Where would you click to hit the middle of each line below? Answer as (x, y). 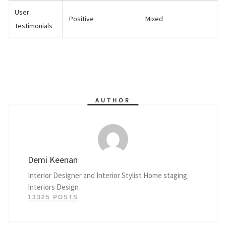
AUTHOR (113, 100)
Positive (81, 19)
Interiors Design (53, 187)
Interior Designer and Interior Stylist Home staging (107, 176)
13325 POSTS (53, 197)
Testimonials (34, 26)
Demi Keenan (52, 160)
